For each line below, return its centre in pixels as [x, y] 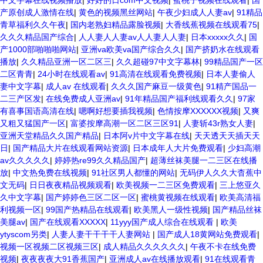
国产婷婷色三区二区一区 [91, 197]
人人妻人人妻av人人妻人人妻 [132, 37]
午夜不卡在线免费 [223, 247]
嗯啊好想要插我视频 [116, 111]
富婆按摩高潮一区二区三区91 [124, 123]
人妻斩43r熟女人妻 [218, 123]
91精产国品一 [231, 86]
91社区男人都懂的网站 [133, 173]
